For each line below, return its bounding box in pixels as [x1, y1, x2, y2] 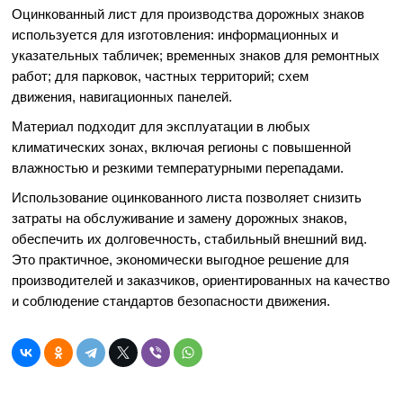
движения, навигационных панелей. [12, 88, 233, 104]
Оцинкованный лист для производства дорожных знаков [12, 5, 365, 22]
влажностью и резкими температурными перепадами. [12, 159, 345, 175]
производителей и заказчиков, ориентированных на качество [12, 272, 390, 288]
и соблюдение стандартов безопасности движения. [12, 292, 331, 309]
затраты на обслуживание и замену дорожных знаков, [12, 210, 348, 226]
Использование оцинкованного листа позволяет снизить [12, 189, 363, 205]
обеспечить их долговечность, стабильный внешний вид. [12, 230, 368, 246]
